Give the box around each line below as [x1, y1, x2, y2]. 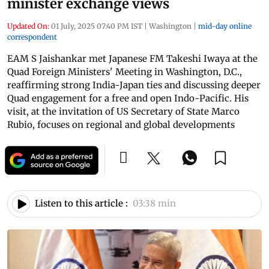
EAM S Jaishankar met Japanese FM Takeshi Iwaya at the [7, 52, 258, 64]
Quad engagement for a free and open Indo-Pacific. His [7, 92, 249, 104]
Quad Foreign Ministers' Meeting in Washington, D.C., [7, 65, 242, 77]
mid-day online [198, 21, 252, 31]
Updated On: [7, 21, 49, 31]
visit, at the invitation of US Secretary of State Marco [7, 105, 240, 117]
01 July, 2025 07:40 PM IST [51, 21, 142, 31]
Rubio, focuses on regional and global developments [7, 118, 235, 130]
